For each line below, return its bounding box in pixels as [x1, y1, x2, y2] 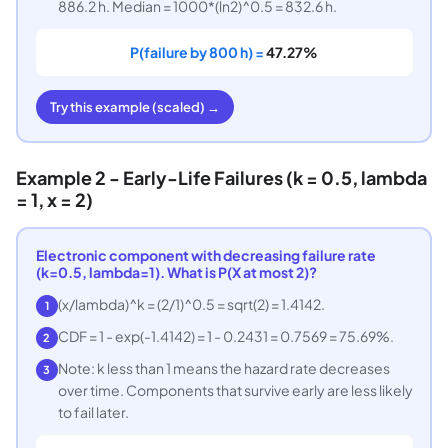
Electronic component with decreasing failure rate [35, 245, 376, 264]
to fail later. [57, 402, 129, 421]
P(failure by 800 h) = [130, 42, 266, 61]
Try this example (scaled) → [49, 98, 220, 115]
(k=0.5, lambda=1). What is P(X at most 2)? [35, 262, 317, 281]
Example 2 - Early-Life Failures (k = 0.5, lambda [16, 166, 427, 190]
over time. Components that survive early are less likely [57, 380, 413, 399]
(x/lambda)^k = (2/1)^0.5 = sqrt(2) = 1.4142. [57, 294, 325, 313]
